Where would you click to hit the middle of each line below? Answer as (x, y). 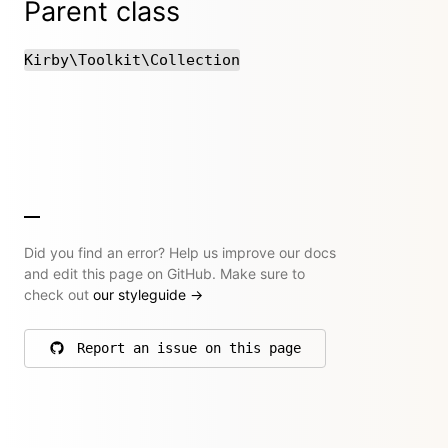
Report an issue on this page (189, 347)
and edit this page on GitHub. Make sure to (164, 273)
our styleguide (141, 294)
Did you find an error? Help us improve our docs (180, 252)
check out (58, 294)
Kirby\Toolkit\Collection (132, 59)
